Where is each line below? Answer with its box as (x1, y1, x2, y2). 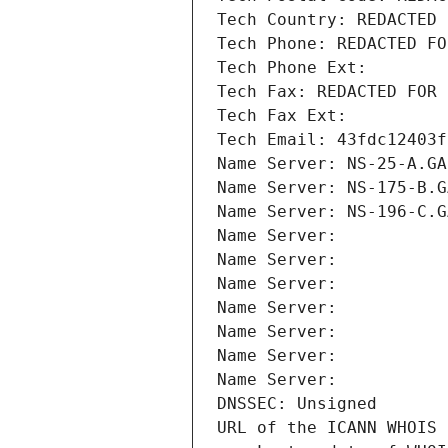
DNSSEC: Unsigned (217, 394, 377, 414)
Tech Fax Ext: (217, 106, 347, 126)
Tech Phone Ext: (217, 58, 367, 78)
